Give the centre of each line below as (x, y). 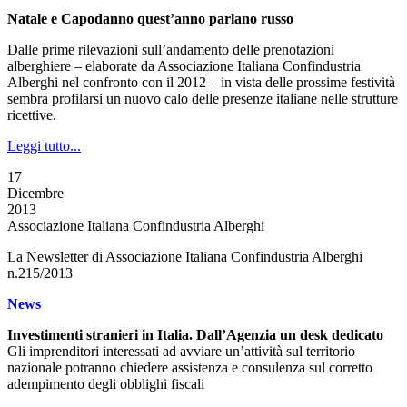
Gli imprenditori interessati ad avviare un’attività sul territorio (181, 351)
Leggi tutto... (44, 146)
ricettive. (32, 115)
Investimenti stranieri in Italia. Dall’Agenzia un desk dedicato (195, 335)
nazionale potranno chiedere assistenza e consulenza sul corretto (190, 367)
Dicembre (35, 193)
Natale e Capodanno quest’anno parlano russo (150, 19)
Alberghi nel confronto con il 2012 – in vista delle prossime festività (201, 82)
